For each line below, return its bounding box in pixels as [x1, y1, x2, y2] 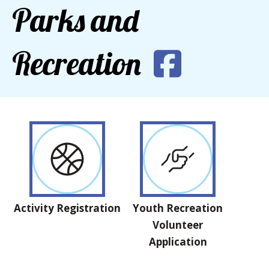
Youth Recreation [133, 201, 223, 215]
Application [148, 235, 207, 249]
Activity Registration [14, 201, 121, 215]
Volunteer [153, 218, 203, 232]
